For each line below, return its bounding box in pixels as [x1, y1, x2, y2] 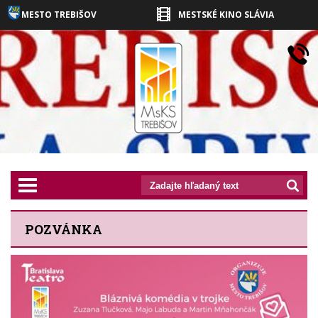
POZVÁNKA [25, 221, 102, 238]
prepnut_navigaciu [27, 177, 121, 190]
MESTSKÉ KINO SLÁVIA [178, 9, 274, 21]
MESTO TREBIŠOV [21, 9, 97, 21]
